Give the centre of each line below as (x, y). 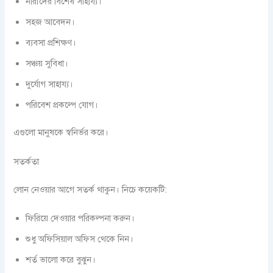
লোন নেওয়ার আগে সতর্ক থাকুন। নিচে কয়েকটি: (90, 189)
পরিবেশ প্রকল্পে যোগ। (62, 105)
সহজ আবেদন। (51, 22)
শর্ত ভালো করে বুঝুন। (61, 260)
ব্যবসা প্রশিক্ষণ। (51, 42)
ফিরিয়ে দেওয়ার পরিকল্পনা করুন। (80, 218)
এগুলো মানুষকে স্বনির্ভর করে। (61, 133)
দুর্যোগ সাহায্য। (50, 84)
